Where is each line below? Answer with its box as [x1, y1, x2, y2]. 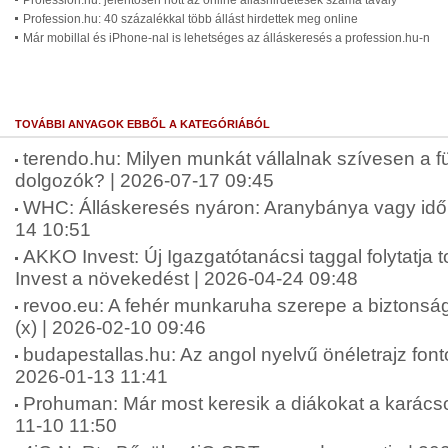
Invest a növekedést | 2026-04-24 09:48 [15, 268, 358, 289]
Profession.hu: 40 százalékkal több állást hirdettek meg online [23, 12, 358, 26]
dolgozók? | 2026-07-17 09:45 [15, 170, 274, 191]
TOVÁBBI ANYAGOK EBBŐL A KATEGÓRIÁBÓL [15, 118, 270, 130]
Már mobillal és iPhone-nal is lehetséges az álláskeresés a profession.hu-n [23, 31, 430, 45]
